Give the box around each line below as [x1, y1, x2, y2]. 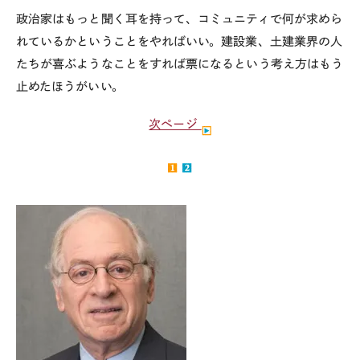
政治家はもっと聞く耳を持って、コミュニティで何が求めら [16, 12, 343, 25]
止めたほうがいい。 [16, 80, 124, 92]
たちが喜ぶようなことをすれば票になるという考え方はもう [16, 57, 344, 70]
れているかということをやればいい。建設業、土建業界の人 [16, 35, 343, 47]
